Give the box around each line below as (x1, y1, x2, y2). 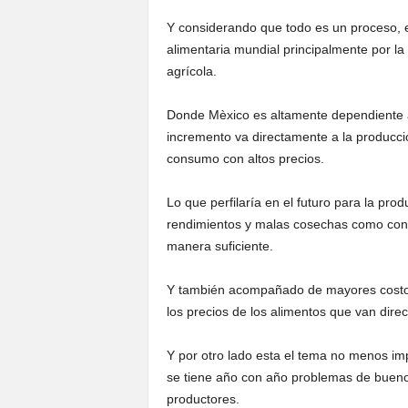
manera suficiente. (166, 239, 273, 253)
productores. (166, 392, 240, 406)
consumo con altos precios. (166, 151, 324, 166)
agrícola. (166, 64, 217, 78)
